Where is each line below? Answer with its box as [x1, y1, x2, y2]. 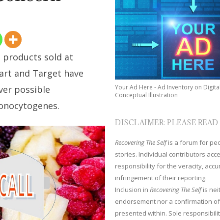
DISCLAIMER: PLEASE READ [115, 117, 219, 127]
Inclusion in [115, 185, 150, 194]
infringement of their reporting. [115, 173, 207, 182]
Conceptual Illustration [115, 90, 178, 99]
